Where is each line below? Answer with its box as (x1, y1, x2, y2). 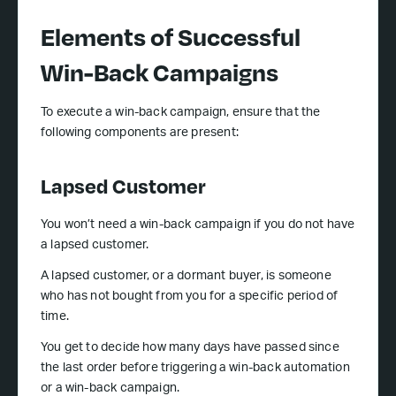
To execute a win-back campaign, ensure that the (41, 107, 321, 120)
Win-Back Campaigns (41, 54, 278, 90)
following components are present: (41, 127, 239, 141)
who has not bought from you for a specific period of (41, 291, 339, 304)
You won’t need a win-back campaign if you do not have (41, 219, 355, 232)
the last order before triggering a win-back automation (41, 362, 350, 376)
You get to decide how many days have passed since (41, 342, 339, 355)
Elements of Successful (41, 19, 301, 55)
